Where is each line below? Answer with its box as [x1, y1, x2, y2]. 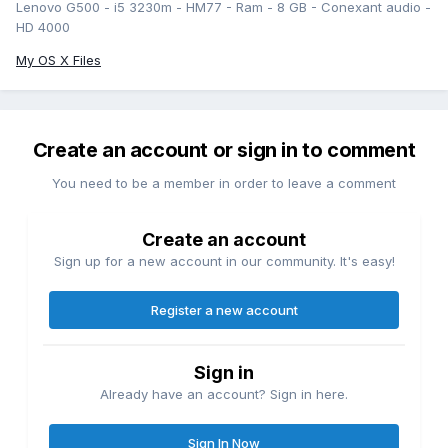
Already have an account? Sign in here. [100, 386, 348, 403]
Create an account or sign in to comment [32, 138, 416, 163]
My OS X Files [16, 52, 101, 69]
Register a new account [150, 302, 298, 319]
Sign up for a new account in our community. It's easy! [53, 253, 395, 270]
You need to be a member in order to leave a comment [52, 175, 396, 192]
